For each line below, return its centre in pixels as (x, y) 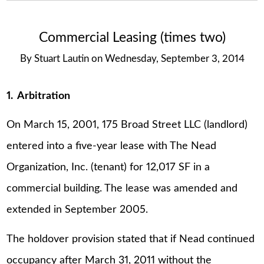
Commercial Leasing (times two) (132, 38)
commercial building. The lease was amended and (122, 189)
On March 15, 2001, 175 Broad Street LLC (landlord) (127, 125)
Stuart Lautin (61, 59)
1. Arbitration (39, 96)
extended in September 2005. (77, 210)
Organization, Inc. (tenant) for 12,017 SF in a (108, 168)
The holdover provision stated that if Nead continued (131, 239)
